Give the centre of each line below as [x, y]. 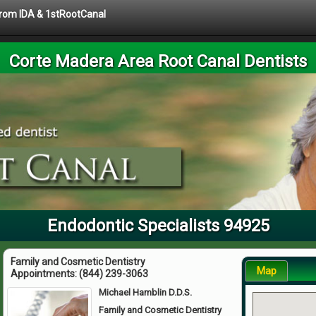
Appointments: [45, 273]
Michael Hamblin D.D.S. [146, 292]
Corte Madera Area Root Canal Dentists [158, 61]
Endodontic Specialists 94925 [158, 225]
